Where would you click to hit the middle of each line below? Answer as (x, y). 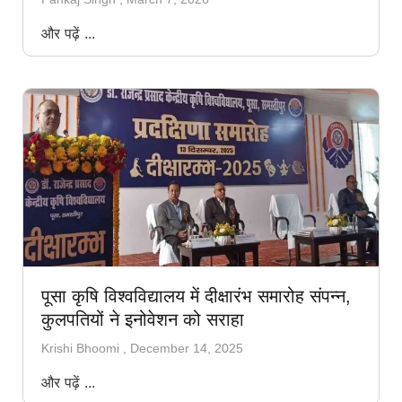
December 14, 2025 (187, 349)
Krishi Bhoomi (82, 349)
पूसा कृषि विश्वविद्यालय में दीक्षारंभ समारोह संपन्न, (196, 297)
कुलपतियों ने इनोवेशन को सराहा (143, 320)
